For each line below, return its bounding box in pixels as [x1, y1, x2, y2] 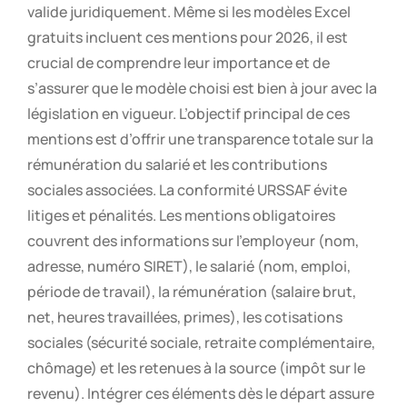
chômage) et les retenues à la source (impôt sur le [27, 357, 365, 378]
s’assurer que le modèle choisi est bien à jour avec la [27, 77, 377, 98]
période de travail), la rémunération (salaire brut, [27, 281, 356, 302]
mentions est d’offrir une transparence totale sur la [27, 128, 373, 149]
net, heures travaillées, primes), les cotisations [27, 306, 342, 327]
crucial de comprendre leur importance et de [27, 52, 330, 73]
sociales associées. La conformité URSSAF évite [27, 179, 347, 200]
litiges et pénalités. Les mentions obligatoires [27, 204, 335, 225]
